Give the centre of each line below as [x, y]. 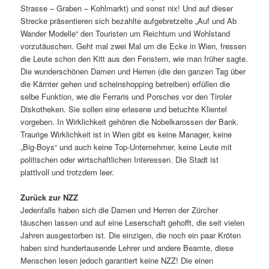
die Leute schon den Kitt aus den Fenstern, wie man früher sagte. [134, 58]
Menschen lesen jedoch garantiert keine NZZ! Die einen [117, 260]
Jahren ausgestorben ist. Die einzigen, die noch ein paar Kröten [131, 235]
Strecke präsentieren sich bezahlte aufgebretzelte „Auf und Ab [129, 20]
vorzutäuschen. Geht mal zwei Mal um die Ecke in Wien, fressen [134, 46]
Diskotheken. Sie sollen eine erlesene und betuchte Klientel [124, 109]
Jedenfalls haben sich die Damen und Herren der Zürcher [119, 210]
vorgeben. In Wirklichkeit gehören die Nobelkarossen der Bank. [130, 121]
